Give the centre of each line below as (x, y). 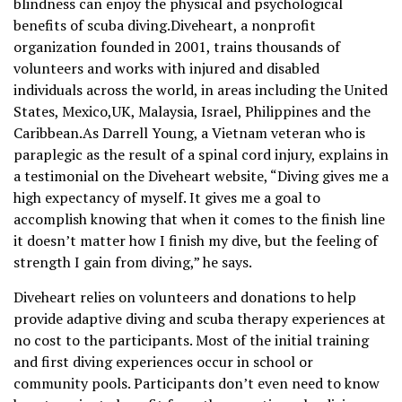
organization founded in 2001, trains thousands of (177, 47)
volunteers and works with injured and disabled (166, 69)
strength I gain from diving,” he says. (133, 262)
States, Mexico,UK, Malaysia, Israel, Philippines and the (192, 112)
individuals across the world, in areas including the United (201, 90)
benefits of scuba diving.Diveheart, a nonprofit (165, 26)
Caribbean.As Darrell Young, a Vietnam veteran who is (189, 133)
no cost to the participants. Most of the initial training (191, 341)
